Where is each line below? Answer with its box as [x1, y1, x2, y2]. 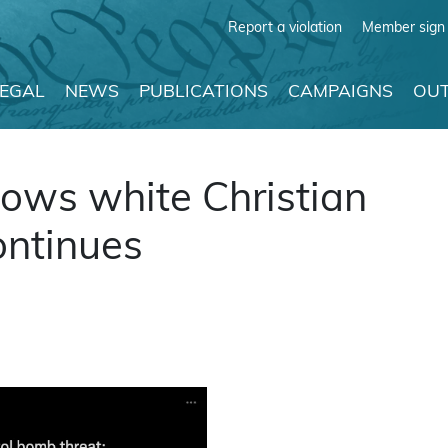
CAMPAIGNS [288, 84, 393, 102]
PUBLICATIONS [139, 84, 268, 102]
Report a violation [228, 20, 342, 36]
